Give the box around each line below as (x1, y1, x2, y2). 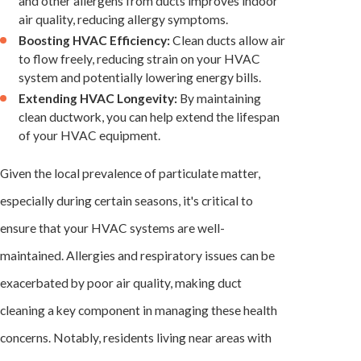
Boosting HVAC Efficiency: (19, 33, 171, 48)
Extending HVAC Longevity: (19, 91, 178, 106)
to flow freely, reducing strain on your (19, 52, 225, 67)
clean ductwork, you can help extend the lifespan (19, 110, 280, 125)
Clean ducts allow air (170, 33, 286, 48)
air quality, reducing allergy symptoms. (19, 12, 229, 27)
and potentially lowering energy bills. (58, 70, 262, 85)
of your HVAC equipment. (19, 128, 161, 143)
